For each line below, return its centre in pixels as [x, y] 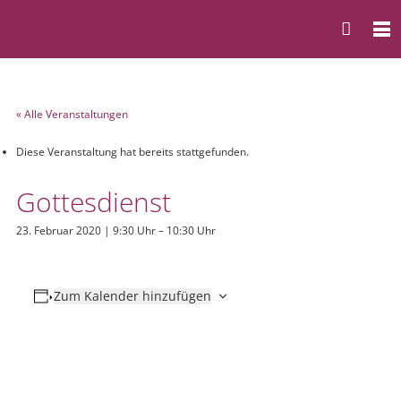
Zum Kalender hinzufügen [132, 296]
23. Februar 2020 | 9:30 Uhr [86, 230]
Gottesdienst [94, 202]
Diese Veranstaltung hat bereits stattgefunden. [132, 152]
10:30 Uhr [191, 230]
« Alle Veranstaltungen [72, 114]
